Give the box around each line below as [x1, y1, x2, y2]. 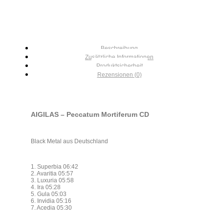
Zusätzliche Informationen [85, 54, 153, 61]
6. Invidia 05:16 [31, 197, 71, 205]
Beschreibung [101, 45, 138, 52]
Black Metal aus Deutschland [31, 138, 108, 145]
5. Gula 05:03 [31, 191, 66, 198]
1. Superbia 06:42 [31, 163, 78, 171]
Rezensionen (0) [97, 71, 142, 79]
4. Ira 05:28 [31, 184, 61, 191]
